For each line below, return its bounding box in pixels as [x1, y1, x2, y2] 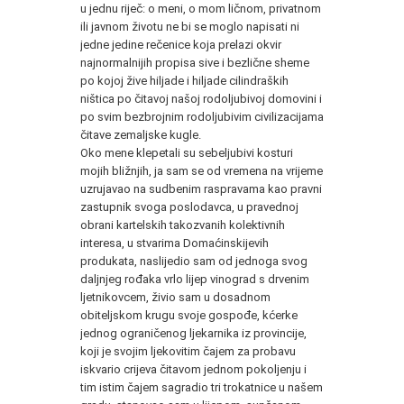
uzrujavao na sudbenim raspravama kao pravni [80, 181, 322, 196]
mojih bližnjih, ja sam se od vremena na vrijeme [80, 163, 323, 178]
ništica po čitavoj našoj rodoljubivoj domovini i [80, 91, 322, 106]
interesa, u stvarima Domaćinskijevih [80, 235, 269, 250]
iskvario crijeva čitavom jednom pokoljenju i [80, 362, 307, 376]
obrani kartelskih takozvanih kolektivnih [80, 217, 285, 232]
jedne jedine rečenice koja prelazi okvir [80, 37, 281, 51]
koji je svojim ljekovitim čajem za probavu [80, 344, 296, 358]
